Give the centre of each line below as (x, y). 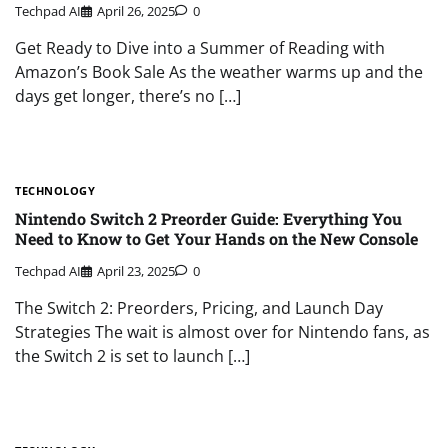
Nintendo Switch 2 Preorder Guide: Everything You (208, 218)
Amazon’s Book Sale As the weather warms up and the (219, 71)
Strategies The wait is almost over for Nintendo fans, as (222, 332)
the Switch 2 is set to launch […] (132, 356)
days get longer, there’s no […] (128, 95)
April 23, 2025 (136, 271)
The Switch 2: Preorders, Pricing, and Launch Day (199, 308)
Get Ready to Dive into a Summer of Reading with (200, 47)
